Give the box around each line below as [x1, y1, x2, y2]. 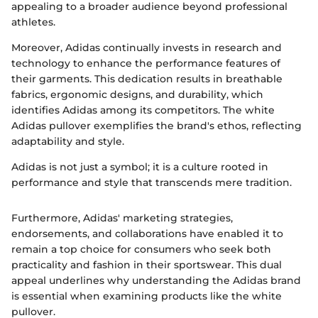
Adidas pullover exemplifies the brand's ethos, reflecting [11, 119, 302, 133]
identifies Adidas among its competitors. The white [11, 104, 275, 117]
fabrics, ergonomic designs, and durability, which [11, 88, 263, 102]
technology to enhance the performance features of [11, 57, 280, 70]
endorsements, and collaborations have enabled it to [11, 227, 283, 241]
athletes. [11, 16, 55, 29]
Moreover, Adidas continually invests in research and [11, 41, 282, 55]
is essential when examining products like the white [11, 290, 282, 303]
